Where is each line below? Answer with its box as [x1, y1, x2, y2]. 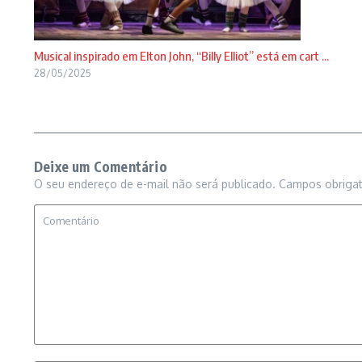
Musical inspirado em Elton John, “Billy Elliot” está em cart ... [34, 48, 329, 63]
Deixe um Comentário [34, 158, 167, 176]
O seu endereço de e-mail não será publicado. [34, 177, 276, 192]
